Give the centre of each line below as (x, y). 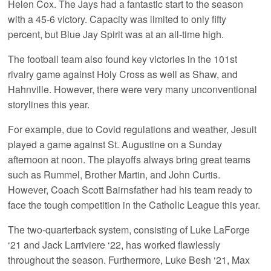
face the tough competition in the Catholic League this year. (134, 205)
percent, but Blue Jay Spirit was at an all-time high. (116, 34)
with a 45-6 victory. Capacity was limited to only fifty (117, 19)
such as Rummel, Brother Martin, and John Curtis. (114, 175)
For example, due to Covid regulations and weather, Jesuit (132, 129)
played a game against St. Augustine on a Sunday (115, 145)
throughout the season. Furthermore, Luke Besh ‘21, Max (129, 260)
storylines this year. (49, 105)
